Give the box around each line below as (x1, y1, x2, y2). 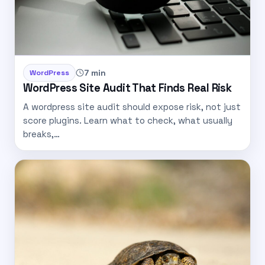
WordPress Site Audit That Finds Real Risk (23, 81, 232, 95)
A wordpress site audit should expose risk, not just (23, 101, 241, 112)
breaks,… (23, 128, 60, 140)
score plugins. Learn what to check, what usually (23, 114, 232, 126)
